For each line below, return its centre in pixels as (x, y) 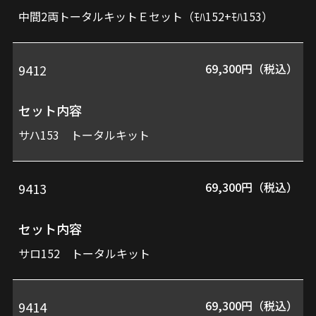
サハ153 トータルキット (84, 134)
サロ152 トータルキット (85, 253)
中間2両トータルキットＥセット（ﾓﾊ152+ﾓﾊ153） (146, 16)
